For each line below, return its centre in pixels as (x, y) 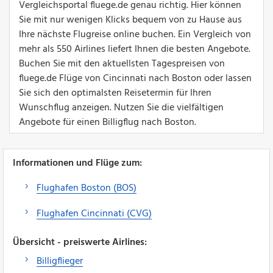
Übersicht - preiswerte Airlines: (80, 242)
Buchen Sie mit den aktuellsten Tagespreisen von (122, 64)
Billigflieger (60, 261)
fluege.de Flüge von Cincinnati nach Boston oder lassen (135, 78)
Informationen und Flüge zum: (77, 163)
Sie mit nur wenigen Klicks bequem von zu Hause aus (130, 20)
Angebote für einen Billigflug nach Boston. (108, 122)
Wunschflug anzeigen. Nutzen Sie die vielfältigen (121, 108)
